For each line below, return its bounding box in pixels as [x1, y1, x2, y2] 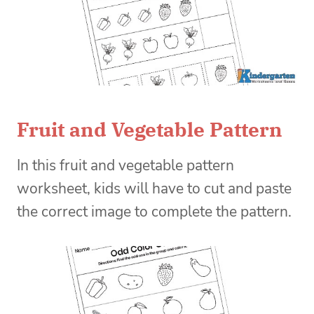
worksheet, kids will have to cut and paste [17, 179, 292, 198]
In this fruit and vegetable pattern [17, 156, 234, 175]
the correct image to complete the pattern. [17, 202, 295, 221]
